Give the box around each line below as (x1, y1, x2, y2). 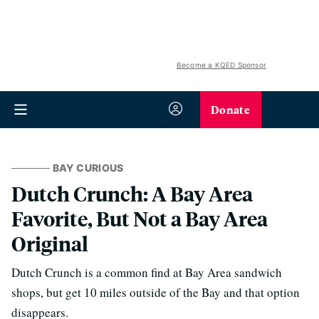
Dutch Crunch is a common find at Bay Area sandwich (11, 264, 282, 281)
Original (11, 230, 88, 256)
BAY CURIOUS (52, 162, 124, 174)
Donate (211, 101, 250, 117)
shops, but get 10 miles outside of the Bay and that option (11, 284, 300, 300)
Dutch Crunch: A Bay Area (11, 180, 253, 206)
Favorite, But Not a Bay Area (11, 205, 268, 231)
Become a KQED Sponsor (176, 61, 266, 69)
